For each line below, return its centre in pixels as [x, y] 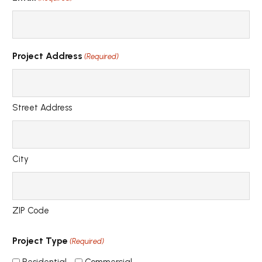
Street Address [42, 108]
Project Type [40, 241]
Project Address [47, 56]
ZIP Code [31, 211]
